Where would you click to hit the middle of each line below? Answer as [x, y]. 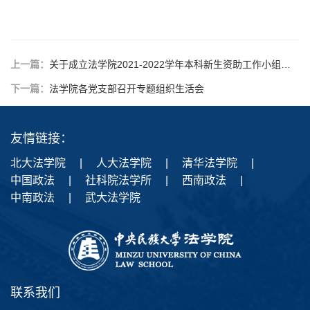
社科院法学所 [118, 181]
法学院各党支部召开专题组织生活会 [127, 89]
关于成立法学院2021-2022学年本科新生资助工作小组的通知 [165, 65]
